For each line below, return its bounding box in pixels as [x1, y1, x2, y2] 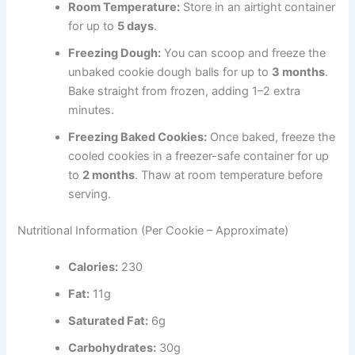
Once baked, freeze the [207, 130, 336, 145]
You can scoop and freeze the [161, 46, 326, 61]
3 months [272, 65, 326, 80]
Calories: [68, 260, 119, 275]
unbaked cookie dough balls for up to [68, 65, 273, 80]
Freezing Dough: [68, 46, 162, 61]
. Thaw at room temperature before [135, 168, 323, 183]
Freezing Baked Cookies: [68, 130, 208, 145]
